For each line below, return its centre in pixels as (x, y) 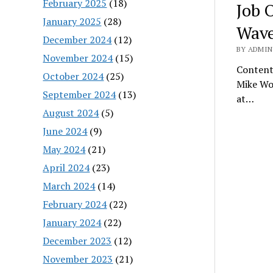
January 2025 (72, 21)
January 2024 (72, 222)
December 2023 (77, 240)
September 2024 (80, 94)
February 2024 (75, 204)
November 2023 (78, 259)
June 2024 (65, 131)
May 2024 (64, 149)
